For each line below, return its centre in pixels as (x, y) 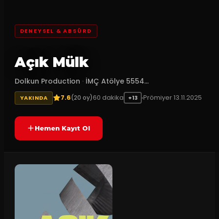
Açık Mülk (51, 62)
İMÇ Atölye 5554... (117, 81)
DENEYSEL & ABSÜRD (56, 31)
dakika (112, 98)
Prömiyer (159, 98)
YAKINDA (34, 98)
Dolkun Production (47, 81)
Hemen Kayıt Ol (63, 128)
